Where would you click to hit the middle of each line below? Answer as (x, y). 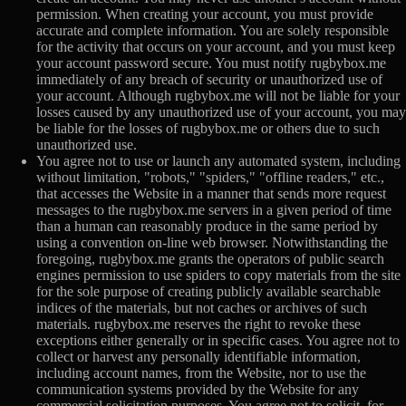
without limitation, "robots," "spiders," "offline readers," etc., (210, 178)
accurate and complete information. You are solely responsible (213, 31)
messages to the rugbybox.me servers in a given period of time (214, 210)
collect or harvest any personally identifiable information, (198, 357)
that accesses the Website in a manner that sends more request (211, 194)
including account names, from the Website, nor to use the (201, 373)
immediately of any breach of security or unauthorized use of (209, 80)
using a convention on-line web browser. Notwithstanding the (212, 243)
